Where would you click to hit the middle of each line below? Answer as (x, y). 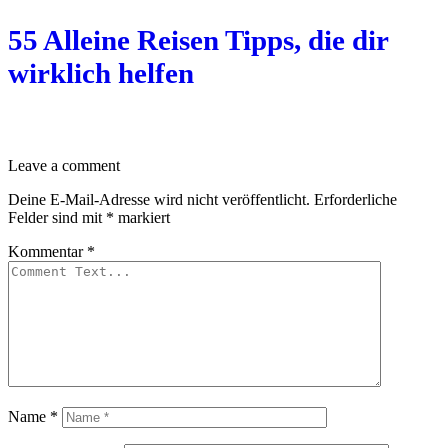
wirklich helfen (101, 72)
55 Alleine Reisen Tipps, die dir (198, 39)
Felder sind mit (57, 218)
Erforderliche (355, 200)
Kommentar (47, 252)
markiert (142, 218)
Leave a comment (64, 166)
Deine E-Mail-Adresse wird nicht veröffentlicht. (159, 200)
